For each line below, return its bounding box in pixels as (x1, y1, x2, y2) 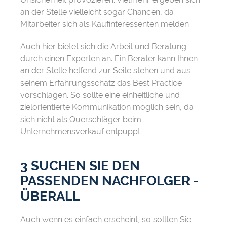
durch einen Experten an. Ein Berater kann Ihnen (20, 54, 198, 64)
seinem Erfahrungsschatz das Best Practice (20, 78, 182, 88)
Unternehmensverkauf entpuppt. (20, 127, 142, 137)
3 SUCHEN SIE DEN (20, 158, 140, 174)
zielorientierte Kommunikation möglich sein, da (20, 102, 194, 112)
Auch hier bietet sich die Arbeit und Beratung (20, 42, 186, 52)
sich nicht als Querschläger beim (20, 115, 141, 125)
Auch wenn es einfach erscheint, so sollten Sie (20, 215, 191, 225)
